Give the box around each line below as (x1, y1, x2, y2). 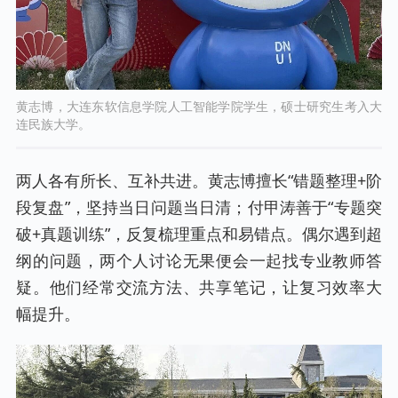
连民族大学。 (16, 115, 91, 133)
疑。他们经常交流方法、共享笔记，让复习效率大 (16, 276, 382, 298)
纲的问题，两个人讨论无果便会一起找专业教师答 (16, 250, 382, 272)
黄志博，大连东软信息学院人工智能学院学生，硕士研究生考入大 (16, 98, 382, 115)
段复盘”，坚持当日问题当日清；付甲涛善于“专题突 (16, 196, 382, 219)
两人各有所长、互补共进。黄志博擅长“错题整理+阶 (16, 170, 382, 192)
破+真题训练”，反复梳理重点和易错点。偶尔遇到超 (16, 223, 382, 245)
